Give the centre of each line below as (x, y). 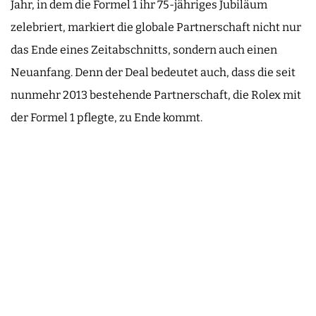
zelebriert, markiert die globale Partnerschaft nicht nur (156, 27)
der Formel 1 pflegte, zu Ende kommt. (107, 117)
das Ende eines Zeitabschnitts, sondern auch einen (144, 49)
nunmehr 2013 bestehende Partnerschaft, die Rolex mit (156, 95)
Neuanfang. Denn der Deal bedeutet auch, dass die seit (153, 72)
